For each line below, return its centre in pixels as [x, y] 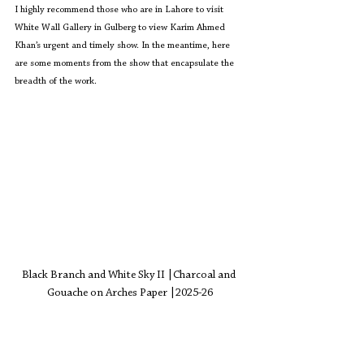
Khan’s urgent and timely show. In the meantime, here [123, 45]
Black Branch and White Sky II [95, 275]
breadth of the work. [57, 81]
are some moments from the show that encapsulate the [126, 63]
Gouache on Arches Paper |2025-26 [130, 293]
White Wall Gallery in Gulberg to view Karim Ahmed [121, 28]
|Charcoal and [203, 275]
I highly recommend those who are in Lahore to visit [120, 10]
